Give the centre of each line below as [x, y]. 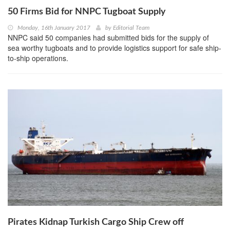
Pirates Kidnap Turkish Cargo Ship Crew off [96, 222]
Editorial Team [131, 28]
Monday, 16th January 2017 [54, 28]
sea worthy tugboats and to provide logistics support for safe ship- [114, 48]
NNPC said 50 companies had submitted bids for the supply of [108, 38]
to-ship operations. [38, 58]
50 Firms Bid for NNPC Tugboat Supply [87, 12]
